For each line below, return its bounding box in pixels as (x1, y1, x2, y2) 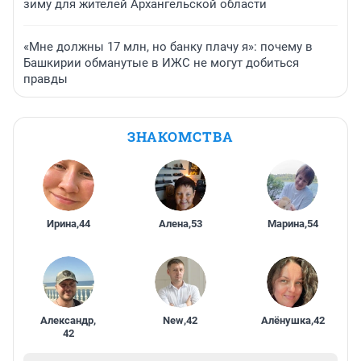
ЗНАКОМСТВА (127, 127, 234, 146)
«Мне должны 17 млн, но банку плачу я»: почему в (23, 39, 313, 54)
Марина (267, 217, 305, 230)
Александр (40, 313, 94, 326)
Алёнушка (260, 313, 311, 326)
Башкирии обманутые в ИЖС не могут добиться (23, 55, 299, 70)
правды (23, 71, 68, 86)
